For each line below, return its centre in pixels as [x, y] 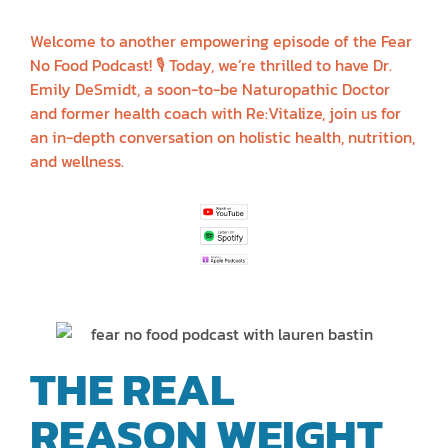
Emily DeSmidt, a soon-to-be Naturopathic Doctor [210, 89]
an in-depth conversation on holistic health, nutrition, [222, 137]
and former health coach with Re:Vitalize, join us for [215, 113]
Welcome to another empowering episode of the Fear [221, 41]
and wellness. [77, 161]
